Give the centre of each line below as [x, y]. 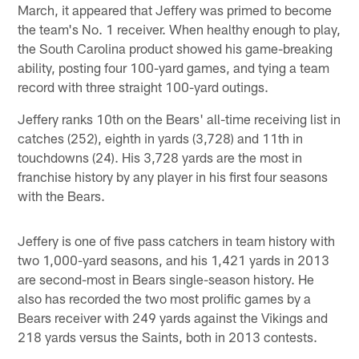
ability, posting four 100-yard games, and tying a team [174, 67]
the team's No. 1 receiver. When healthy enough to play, [179, 28]
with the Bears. [62, 195]
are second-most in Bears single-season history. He [166, 278]
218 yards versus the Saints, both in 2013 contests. [168, 336]
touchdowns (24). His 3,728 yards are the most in [160, 157]
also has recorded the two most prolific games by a [165, 298]
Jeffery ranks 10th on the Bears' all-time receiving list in [179, 118]
